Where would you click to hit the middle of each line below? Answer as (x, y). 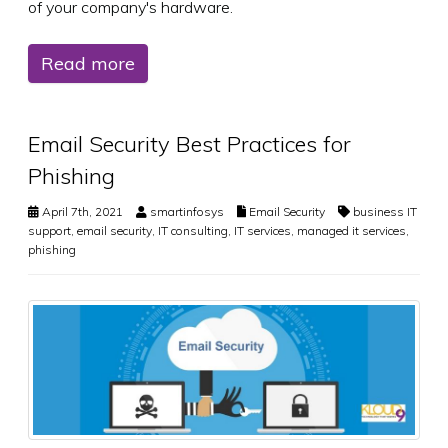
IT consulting (193, 231)
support (49, 231)
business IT (385, 212)
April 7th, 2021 (81, 212)
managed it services (351, 231)
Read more (88, 64)
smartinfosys (187, 212)
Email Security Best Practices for (189, 144)
